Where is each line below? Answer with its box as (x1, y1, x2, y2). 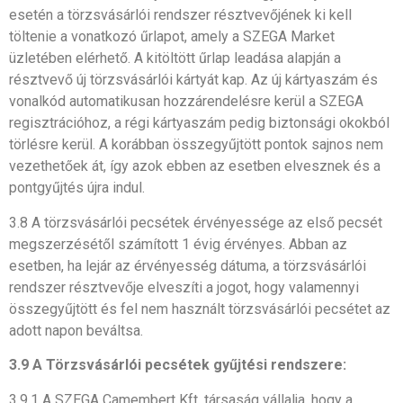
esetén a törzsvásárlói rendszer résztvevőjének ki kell (9, 6, 352, 24)
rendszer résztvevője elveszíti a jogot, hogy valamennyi (9, 278, 359, 296)
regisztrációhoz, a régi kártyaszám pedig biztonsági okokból (9, 114, 390, 132)
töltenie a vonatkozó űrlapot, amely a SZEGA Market (9, 28, 335, 46)
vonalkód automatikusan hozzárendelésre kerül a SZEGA (9, 93, 363, 111)
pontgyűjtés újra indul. (9, 179, 145, 197)
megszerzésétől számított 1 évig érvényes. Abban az (9, 235, 347, 253)
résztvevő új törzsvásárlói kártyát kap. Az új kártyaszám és (9, 71, 378, 89)
